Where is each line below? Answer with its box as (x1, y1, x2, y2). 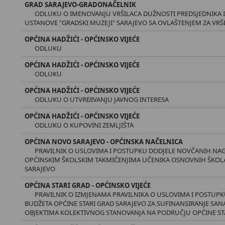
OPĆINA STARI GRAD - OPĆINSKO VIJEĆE (25, 181, 151, 190)
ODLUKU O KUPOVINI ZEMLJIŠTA (35, 121, 134, 130)
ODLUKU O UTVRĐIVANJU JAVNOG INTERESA (35, 95, 169, 104)
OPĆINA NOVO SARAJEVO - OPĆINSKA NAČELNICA (25, 137, 183, 146)
